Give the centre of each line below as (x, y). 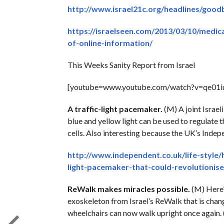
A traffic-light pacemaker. (115, 108)
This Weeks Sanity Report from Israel (131, 64)
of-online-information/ (110, 42)
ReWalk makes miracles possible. (128, 188)
